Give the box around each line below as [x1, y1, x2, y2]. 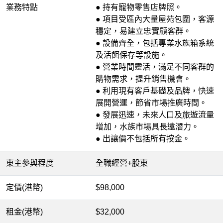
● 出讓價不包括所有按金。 [96, 134, 190, 143]
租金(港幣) [6, 208, 43, 216]
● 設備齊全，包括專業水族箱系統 [96, 39, 214, 47]
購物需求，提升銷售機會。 [96, 75, 191, 83]
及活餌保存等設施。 [96, 51, 167, 59]
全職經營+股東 [96, 159, 148, 167]
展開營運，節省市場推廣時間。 [96, 99, 207, 107]
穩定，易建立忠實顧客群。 [96, 27, 191, 35]
